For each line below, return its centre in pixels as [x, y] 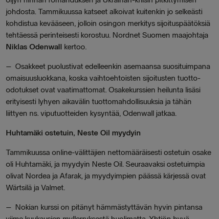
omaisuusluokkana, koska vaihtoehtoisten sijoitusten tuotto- [103, 78]
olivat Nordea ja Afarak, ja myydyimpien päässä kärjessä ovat [106, 176]
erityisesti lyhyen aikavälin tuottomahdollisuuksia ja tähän [99, 101]
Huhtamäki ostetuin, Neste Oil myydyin [73, 133]
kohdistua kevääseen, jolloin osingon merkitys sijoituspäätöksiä [108, 23]
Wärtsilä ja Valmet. [35, 187]
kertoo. [75, 47]
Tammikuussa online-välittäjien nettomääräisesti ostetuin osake [109, 152]
